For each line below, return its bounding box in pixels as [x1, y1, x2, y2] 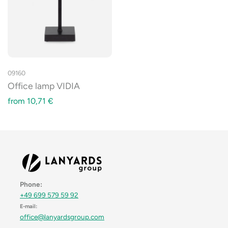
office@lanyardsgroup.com [20, 212, 104, 221]
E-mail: [20, 203, 37, 210]
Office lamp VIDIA [8, 80, 80, 91]
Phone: [20, 180, 42, 188]
